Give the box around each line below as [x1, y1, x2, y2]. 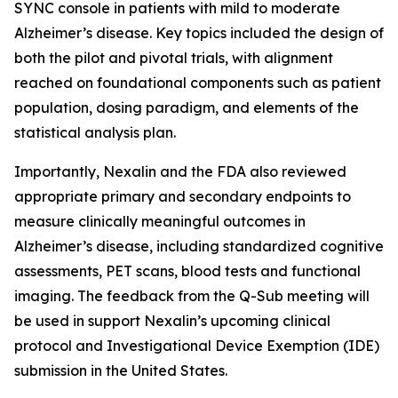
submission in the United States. [14, 362, 227, 379]
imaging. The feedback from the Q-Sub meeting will [14, 287, 370, 305]
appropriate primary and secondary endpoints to [14, 187, 351, 205]
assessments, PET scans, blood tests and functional [14, 262, 361, 280]
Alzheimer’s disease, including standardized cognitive [14, 237, 384, 255]
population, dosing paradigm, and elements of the [14, 99, 359, 116]
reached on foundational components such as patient [14, 74, 381, 92]
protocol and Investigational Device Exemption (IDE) [14, 337, 379, 354]
